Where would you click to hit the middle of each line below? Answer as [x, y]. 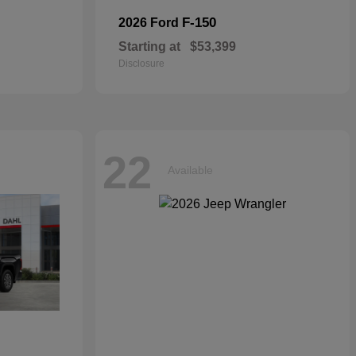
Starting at [149, 46]
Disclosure [141, 64]
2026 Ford [150, 23]
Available [190, 170]
